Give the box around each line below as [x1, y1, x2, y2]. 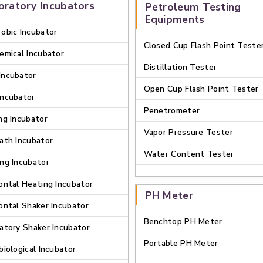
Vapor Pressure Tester [143, 127, 233, 138]
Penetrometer [143, 105, 200, 116]
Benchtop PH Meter [143, 216, 222, 227]
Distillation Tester [143, 62, 217, 73]
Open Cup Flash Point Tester [143, 83, 259, 95]
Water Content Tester [143, 149, 234, 160]
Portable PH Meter [143, 238, 218, 249]
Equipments [144, 12, 205, 26]
